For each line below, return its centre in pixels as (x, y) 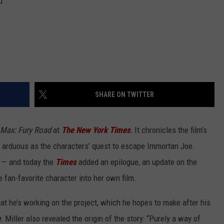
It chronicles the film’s (171, 130)
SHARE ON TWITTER (124, 95)
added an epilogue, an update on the (138, 162)
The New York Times (96, 130)
